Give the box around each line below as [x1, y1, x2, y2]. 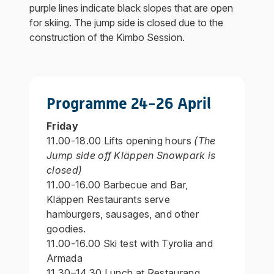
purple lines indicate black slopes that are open [29, 1, 233, 14]
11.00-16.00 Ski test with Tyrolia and [46, 237, 213, 250]
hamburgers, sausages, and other [46, 207, 199, 220]
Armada [46, 251, 83, 264]
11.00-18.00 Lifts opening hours [46, 134, 194, 147]
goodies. [46, 222, 86, 235]
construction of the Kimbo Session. [29, 31, 185, 43]
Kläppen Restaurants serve [46, 193, 171, 206]
